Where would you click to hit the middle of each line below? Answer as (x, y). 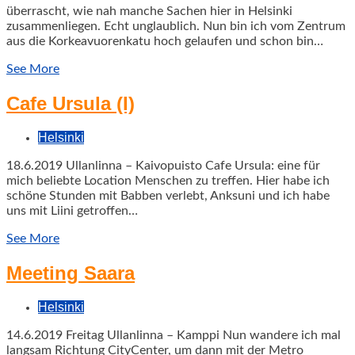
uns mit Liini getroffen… (72, 210)
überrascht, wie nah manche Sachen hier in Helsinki (149, 11)
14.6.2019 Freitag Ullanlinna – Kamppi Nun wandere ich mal (174, 335)
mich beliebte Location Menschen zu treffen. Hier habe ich (168, 180)
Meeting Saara (71, 273)
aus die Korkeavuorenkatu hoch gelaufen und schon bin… (165, 41)
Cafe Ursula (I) (71, 103)
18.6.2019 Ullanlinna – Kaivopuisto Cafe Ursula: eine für (163, 165)
